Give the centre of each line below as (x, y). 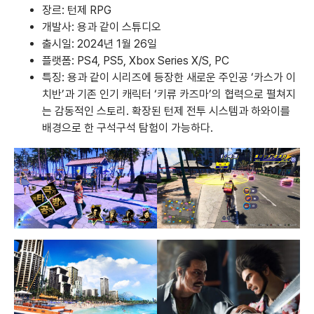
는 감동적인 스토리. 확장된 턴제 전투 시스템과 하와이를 (166, 111)
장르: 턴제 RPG (77, 11)
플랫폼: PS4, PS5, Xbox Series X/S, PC (136, 61)
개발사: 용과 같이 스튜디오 (102, 27)
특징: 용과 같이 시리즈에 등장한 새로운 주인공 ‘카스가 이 (169, 78)
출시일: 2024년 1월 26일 (100, 44)
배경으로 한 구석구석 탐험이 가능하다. (128, 128)
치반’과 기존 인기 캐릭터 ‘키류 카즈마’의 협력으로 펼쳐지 (169, 95)
